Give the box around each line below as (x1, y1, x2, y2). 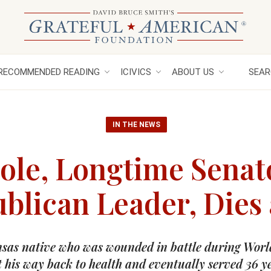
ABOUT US (172, 67, 214, 77)
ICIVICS (120, 67, 151, 77)
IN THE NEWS (113, 120, 160, 129)
